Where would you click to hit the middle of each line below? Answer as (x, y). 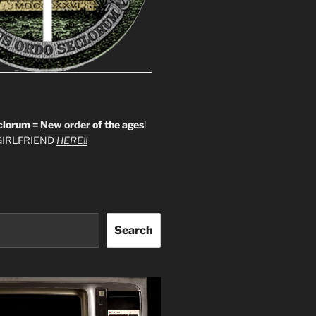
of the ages (117, 125)
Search (134, 230)
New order (65, 125)
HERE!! (72, 140)
